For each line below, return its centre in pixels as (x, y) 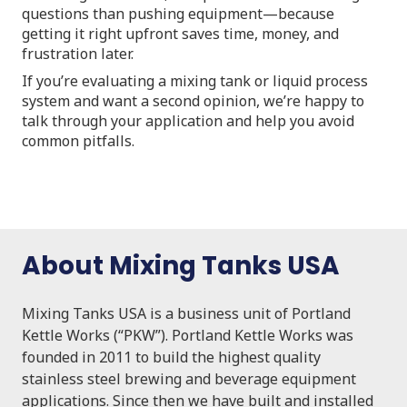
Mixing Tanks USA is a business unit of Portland (186, 313)
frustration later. (78, 53)
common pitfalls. (78, 140)
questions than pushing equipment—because (178, 13)
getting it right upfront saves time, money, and (180, 33)
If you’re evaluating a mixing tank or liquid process (195, 80)
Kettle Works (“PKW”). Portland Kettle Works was (188, 335)
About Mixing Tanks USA (181, 265)
